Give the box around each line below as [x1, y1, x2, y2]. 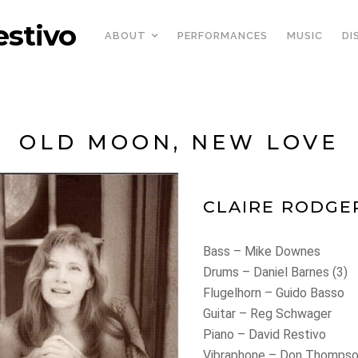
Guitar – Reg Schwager [203, 306, 332, 321]
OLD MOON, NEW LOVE [19, 129, 339, 154]
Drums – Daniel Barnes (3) [203, 265, 348, 280]
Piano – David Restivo [203, 327, 327, 342]
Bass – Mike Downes [203, 244, 321, 259]
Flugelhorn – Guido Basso [203, 285, 345, 300]
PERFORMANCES [177, 30, 268, 42]
